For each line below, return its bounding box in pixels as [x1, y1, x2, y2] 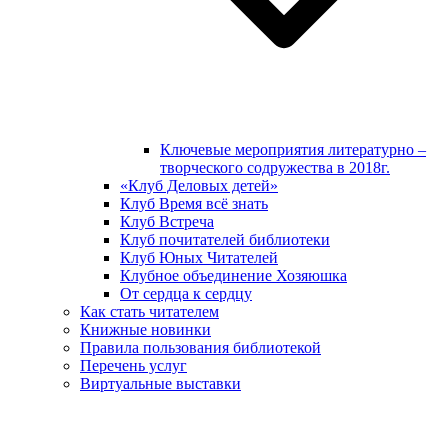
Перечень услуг [80, 357, 187, 374]
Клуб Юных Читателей [120, 249, 278, 266]
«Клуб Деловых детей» [120, 177, 278, 194]
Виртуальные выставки [80, 375, 241, 392]
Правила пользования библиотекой [80, 339, 321, 356]
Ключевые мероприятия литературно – [160, 141, 426, 158]
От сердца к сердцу [120, 285, 252, 302]
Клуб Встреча [120, 213, 214, 230]
